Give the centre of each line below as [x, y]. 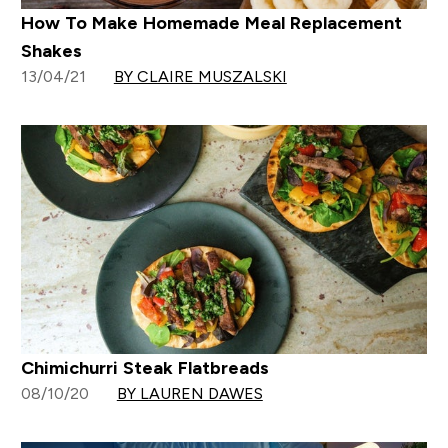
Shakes [51, 51]
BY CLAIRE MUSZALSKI [200, 77]
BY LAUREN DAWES [189, 393]
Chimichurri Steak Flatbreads [144, 367]
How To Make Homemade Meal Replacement [211, 23]
